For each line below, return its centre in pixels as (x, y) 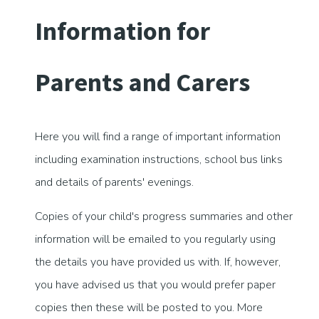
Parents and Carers (142, 83)
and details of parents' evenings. (114, 183)
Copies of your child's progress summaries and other (164, 217)
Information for (122, 31)
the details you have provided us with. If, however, (158, 262)
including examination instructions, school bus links (159, 160)
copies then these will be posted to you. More (149, 308)
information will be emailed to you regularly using (155, 240)
